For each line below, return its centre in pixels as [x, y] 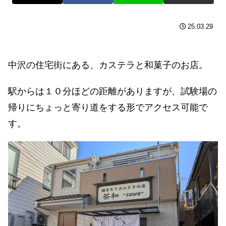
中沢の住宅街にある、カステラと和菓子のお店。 [108, 65]
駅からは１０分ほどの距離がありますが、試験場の [112, 91]
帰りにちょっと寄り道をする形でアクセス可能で [108, 107]
